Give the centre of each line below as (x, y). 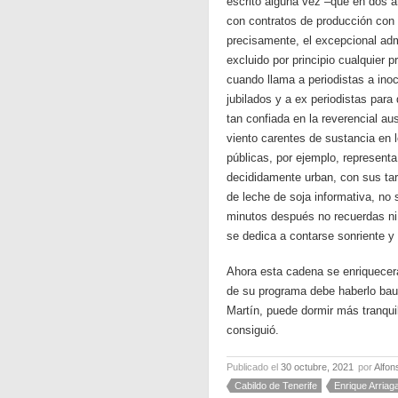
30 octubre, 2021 (317, 367)
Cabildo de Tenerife (276, 386)
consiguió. (253, 330)
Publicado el (254, 367)
